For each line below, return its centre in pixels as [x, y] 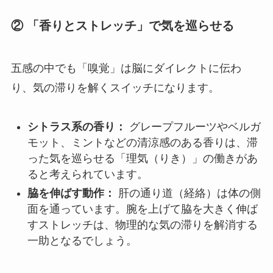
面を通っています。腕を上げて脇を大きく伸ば [142, 209]
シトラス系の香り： [76, 127]
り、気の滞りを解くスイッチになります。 [115, 87]
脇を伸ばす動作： [71, 193]
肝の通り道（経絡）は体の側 [188, 193]
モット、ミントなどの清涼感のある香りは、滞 [142, 143]
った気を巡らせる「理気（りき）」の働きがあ [142, 159]
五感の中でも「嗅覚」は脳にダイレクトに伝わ [126, 68]
